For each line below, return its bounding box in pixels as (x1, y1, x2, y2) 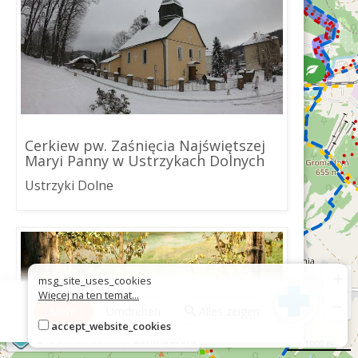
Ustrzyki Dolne (25, 177, 113, 194)
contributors (129, 331, 197, 347)
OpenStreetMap (47, 331, 130, 347)
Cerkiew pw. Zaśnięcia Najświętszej (25, 136, 265, 155)
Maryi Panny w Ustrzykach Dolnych (25, 151, 265, 170)
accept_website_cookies (51, 319, 171, 334)
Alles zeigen (196, 304, 260, 319)
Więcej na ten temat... (38, 288, 139, 303)
